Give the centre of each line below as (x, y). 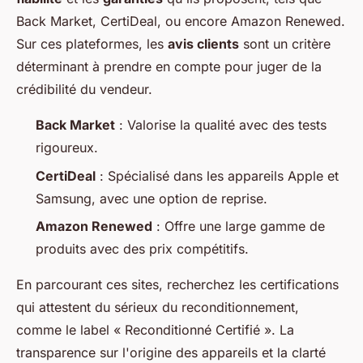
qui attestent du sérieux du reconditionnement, (158, 307)
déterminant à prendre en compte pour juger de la (169, 67)
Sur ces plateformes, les (92, 44)
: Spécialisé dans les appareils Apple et (217, 175)
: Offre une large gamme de (239, 226)
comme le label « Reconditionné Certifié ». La (155, 330)
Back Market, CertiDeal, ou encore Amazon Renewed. (181, 21)
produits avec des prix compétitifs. (142, 249)
